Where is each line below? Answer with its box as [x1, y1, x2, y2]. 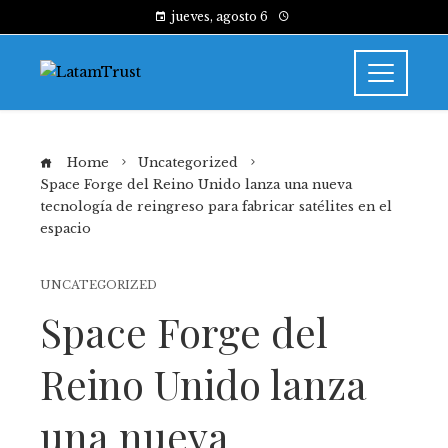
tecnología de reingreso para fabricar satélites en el [40, 199, 392, 214]
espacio [40, 221, 91, 236]
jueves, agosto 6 [170, 9, 268, 24]
